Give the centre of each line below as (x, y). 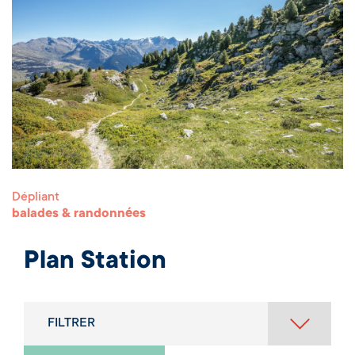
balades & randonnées (80, 214)
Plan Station (95, 263)
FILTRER (71, 324)
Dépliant (36, 198)
